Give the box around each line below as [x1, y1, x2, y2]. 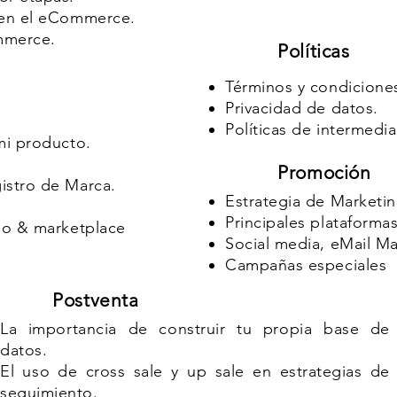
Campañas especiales [225, 255, 387, 275]
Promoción [277, 161, 371, 183]
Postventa [52, 289, 139, 311]
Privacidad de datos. [225, 98, 378, 118]
